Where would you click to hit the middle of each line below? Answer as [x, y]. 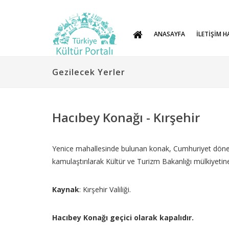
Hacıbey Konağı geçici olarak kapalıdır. [123, 217]
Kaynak [66, 189]
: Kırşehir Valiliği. [105, 189]
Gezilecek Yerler [89, 72]
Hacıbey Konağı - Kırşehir [126, 117]
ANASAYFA [169, 34]
